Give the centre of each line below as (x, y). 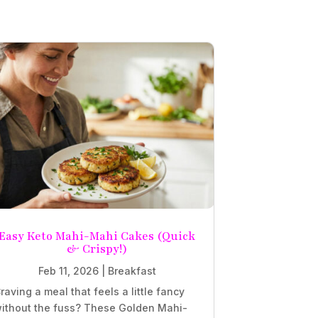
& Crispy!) (97, 249)
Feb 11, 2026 (68, 270)
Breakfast (132, 270)
